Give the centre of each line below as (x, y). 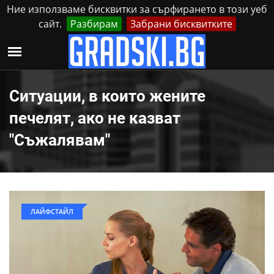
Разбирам (94, 24)
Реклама (168, 44)
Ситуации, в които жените (107, 96)
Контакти (215, 44)
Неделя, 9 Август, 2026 (99, 45)
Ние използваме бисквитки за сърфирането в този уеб (137, 9)
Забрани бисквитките (181, 24)
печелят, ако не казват (95, 118)
